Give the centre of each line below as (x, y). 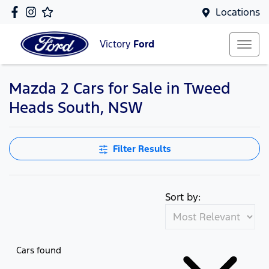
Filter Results (142, 149)
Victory (116, 44)
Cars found (39, 250)
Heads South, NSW (76, 107)
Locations (238, 12)
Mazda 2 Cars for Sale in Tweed (120, 88)
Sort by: (183, 197)
